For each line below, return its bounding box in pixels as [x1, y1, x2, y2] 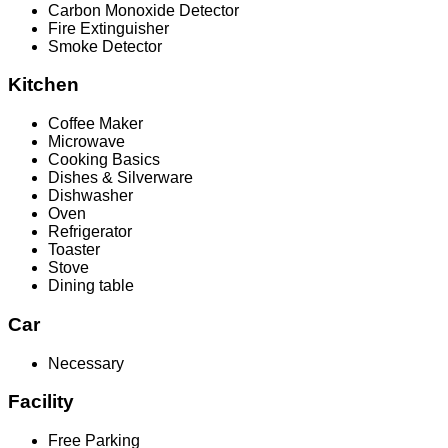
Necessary [48, 354, 124, 372]
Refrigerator [48, 223, 132, 241]
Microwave [48, 133, 125, 151]
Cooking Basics [48, 151, 160, 169]
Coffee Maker [48, 115, 143, 133]
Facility [8, 391, 74, 413]
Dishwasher [48, 187, 133, 205]
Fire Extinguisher [48, 19, 169, 37]
